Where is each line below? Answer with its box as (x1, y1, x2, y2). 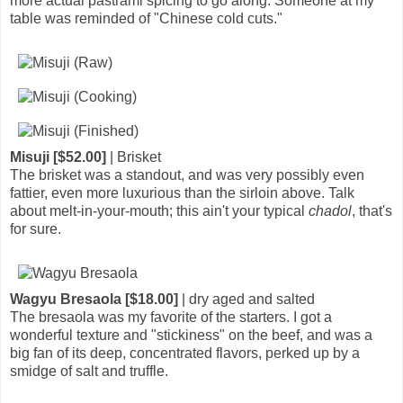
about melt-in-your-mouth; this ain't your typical (10, 202, 309, 219)
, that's (352, 202, 392, 219)
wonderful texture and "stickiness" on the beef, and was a (10, 327, 372, 343)
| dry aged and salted (178, 291, 315, 307)
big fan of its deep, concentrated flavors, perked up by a (10, 345, 360, 361)
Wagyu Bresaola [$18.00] (10, 291, 178, 307)
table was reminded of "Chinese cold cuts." (10, 10, 282, 26)
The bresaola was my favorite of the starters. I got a (10, 309, 332, 325)
